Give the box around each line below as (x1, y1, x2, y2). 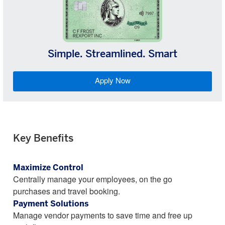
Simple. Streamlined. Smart (48, 49, 177, 60)
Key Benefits (13, 134, 73, 144)
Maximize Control (13, 164, 83, 172)
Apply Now (94, 77, 131, 85)
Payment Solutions (13, 200, 89, 208)
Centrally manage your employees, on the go (13, 176, 172, 184)
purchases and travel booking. (13, 188, 120, 196)
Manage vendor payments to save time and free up (13, 212, 192, 220)
